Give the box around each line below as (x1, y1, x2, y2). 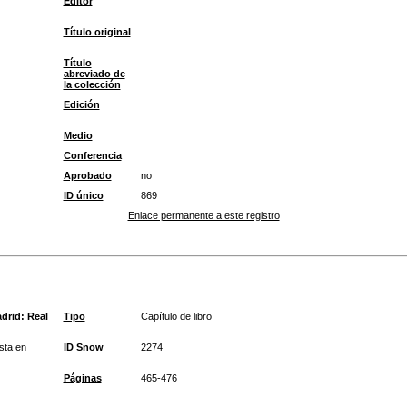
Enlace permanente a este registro (127, 210, 280, 221)
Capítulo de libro (140, 311, 212, 322)
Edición (63, 99, 100, 110)
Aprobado (63, 170, 112, 181)
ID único (63, 190, 104, 201)
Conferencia (63, 150, 122, 161)
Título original (63, 26, 131, 37)
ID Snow (63, 342, 104, 352)
